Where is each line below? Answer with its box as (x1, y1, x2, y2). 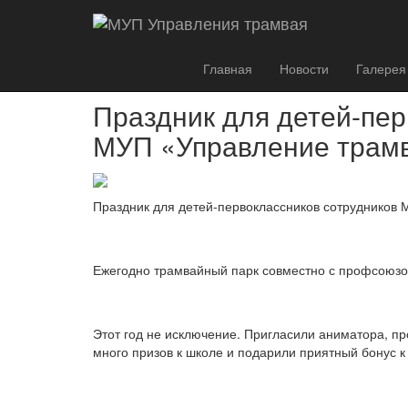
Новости (280, 59, 329, 77)
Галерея (356, 59, 406, 77)
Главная (203, 59, 252, 77)
